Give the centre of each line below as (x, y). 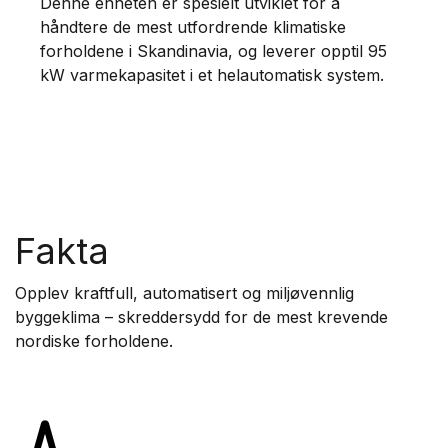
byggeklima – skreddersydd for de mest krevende (201, 317)
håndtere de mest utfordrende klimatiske (193, 27)
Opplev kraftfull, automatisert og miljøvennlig (184, 293)
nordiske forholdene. (94, 341)
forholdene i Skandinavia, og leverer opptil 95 (213, 51)
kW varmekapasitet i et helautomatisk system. (212, 75)
